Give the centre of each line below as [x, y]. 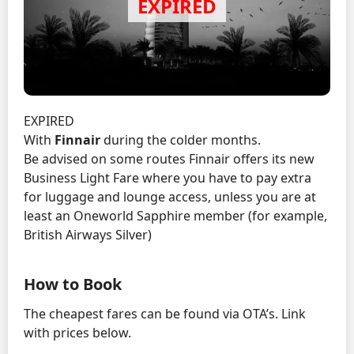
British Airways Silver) [88, 234]
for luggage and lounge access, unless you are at [170, 196]
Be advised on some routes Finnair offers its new [169, 158]
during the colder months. [182, 139]
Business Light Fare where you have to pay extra [168, 177]
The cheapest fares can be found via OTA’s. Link [165, 313]
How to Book [73, 284]
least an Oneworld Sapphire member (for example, [175, 215]
